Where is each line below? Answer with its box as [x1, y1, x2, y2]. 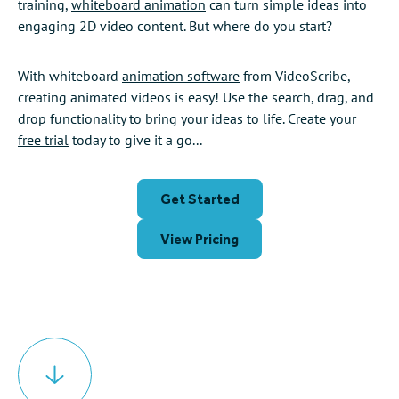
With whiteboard [18, 66, 122, 85]
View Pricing [160, 230, 239, 248]
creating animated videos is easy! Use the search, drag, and [18, 87, 374, 106]
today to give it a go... [69, 130, 202, 149]
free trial [18, 130, 69, 149]
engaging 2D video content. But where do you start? [18, 16, 332, 35]
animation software [122, 66, 240, 85]
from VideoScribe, [240, 66, 350, 85]
